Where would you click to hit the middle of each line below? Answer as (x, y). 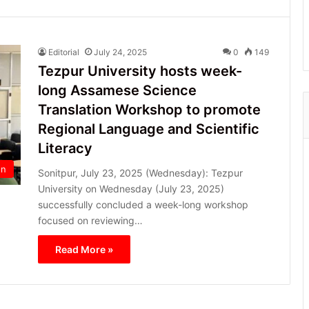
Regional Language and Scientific (149, 129)
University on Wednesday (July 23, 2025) (131, 188)
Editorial (64, 52)
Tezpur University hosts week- (140, 71)
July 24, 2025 (120, 52)
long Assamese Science (117, 90)
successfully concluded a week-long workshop (143, 204)
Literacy (65, 148)
